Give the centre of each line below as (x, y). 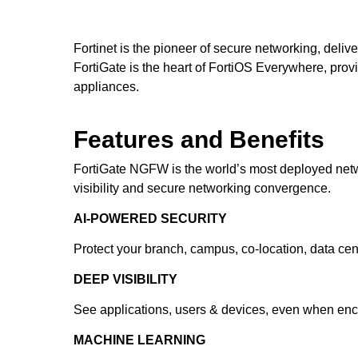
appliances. (108, 87)
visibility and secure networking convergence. (202, 188)
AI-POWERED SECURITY (150, 219)
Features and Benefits (199, 139)
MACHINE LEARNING (139, 340)
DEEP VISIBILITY (125, 279)
